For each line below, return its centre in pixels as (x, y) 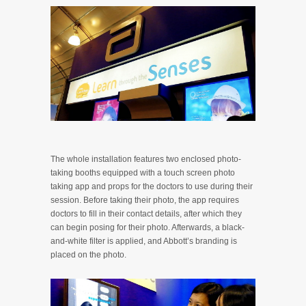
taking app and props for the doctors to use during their (152, 187)
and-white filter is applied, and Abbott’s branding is (144, 241)
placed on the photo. (88, 255)
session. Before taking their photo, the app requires (145, 200)
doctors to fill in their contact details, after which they (146, 214)
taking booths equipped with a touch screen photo (143, 173)
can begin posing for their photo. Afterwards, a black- (148, 228)
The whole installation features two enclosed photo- (146, 159)
